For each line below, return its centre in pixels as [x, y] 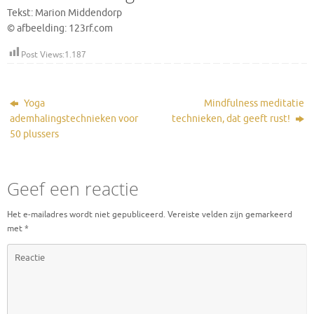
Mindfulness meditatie [254, 104]
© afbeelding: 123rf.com [60, 29]
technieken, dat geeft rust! [232, 119]
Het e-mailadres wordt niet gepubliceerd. [86, 215]
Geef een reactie [73, 189]
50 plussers [35, 135]
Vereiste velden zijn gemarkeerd [230, 215]
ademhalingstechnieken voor [74, 119]
